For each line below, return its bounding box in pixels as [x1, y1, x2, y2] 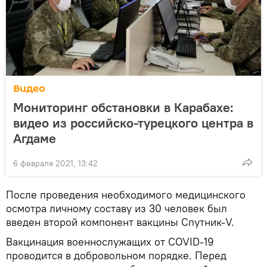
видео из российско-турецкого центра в [13, 114, 253, 131]
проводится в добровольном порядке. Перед [6, 249, 226, 262]
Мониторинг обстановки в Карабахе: [13, 99, 234, 116]
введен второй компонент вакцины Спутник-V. [6, 215, 234, 229]
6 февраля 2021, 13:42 [13, 158, 98, 169]
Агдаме [13, 130, 56, 147]
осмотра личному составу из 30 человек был [6, 201, 227, 215]
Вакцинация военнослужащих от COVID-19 [6, 235, 214, 249]
